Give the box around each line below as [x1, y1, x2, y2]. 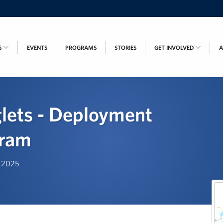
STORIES [114, 43, 136, 51]
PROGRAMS [65, 43, 97, 51]
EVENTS [27, 43, 47, 51]
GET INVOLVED [154, 43, 195, 51]
